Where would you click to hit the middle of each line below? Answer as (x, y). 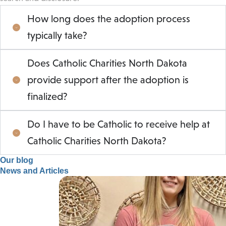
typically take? (57, 36)
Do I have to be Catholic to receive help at (119, 124)
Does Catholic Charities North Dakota (107, 63)
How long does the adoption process (109, 19)
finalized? (47, 97)
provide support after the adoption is (108, 80)
